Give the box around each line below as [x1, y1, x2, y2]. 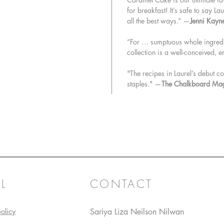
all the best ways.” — [127, 16, 190, 26]
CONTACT [90, 176, 153, 192]
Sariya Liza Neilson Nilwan [90, 206, 184, 217]
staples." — [127, 79, 161, 89]
